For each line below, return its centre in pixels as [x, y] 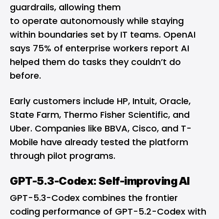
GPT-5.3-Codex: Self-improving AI [100, 181]
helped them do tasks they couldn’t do [95, 62]
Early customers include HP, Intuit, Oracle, [100, 101]
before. [27, 76]
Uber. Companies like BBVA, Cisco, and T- [101, 129]
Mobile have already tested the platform [99, 142]
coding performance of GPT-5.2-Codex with [108, 212]
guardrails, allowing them [65, 7]
